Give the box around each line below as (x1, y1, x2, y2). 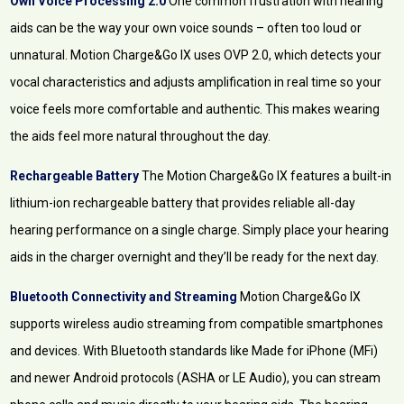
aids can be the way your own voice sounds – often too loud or (10, 21, 363, 36)
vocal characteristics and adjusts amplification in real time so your (10, 75, 382, 90)
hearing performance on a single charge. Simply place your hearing (10, 223, 390, 238)
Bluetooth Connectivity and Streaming (10, 289, 238, 305)
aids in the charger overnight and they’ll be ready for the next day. (10, 250, 380, 265)
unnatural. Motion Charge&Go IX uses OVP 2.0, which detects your (10, 48, 382, 63)
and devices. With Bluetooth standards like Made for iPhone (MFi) (10, 344, 379, 359)
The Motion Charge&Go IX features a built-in (139, 169, 392, 184)
